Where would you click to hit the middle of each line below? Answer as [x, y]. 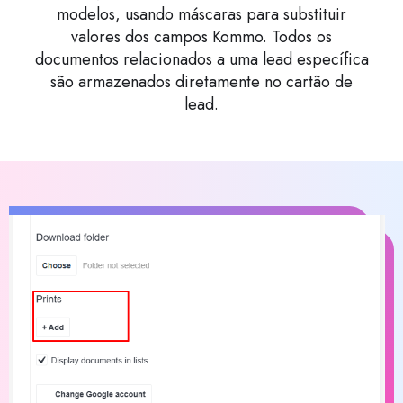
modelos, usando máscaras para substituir [201, 15]
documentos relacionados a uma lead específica [201, 60]
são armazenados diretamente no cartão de [201, 82]
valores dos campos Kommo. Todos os [201, 37]
